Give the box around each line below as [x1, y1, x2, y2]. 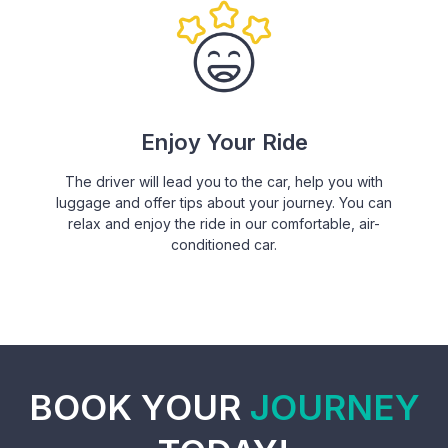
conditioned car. [171, 235, 277, 253]
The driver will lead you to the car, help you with [65, 172, 383, 190]
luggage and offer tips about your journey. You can [56, 193, 392, 211]
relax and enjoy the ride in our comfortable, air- [68, 214, 380, 232]
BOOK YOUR [28, 385, 250, 428]
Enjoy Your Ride [140, 128, 308, 155]
